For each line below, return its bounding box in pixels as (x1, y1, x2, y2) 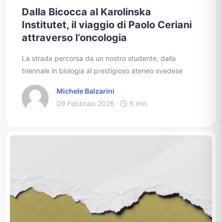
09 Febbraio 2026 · (56, 99, 120, 108)
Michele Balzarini (56, 86, 114, 95)
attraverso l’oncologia (22, 31, 127, 44)
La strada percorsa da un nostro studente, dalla (22, 54, 176, 62)
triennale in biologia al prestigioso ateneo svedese (22, 66, 183, 75)
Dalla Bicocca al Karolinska (22, 5, 151, 18)
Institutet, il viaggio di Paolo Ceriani (22, 18, 192, 31)
